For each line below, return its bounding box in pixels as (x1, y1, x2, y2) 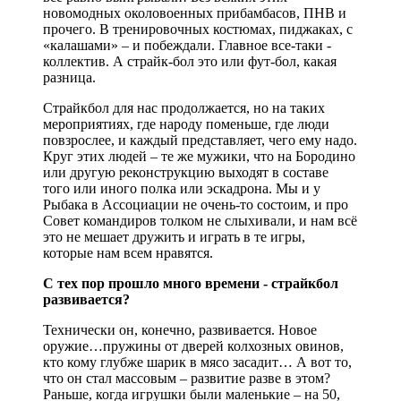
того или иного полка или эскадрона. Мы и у (43, 180, 320, 196)
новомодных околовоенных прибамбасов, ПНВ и (43, 4, 346, 21)
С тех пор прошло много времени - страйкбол (43, 275, 338, 291)
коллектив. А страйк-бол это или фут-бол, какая (43, 53, 337, 69)
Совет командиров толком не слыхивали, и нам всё (43, 212, 357, 228)
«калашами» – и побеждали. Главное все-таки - (43, 37, 335, 53)
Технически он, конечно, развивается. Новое (43, 321, 317, 337)
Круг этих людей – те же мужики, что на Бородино (43, 148, 355, 164)
